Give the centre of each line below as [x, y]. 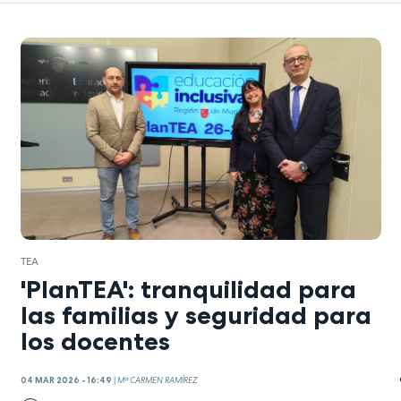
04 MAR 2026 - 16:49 [66, 381]
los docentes [95, 341]
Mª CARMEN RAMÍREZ [157, 381]
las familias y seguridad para [196, 315]
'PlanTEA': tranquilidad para [188, 289]
